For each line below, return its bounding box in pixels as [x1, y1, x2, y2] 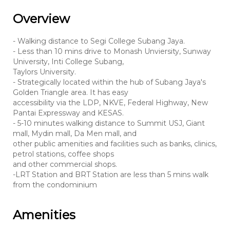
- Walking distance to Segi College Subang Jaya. [13, 36, 185, 46]
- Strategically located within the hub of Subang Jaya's [13, 77, 206, 87]
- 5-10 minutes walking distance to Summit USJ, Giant [13, 118, 205, 128]
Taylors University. [13, 67, 76, 76]
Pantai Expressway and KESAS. [13, 108, 124, 118]
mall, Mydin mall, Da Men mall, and [13, 128, 137, 138]
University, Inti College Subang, [13, 56, 124, 66]
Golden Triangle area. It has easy [13, 87, 128, 97]
